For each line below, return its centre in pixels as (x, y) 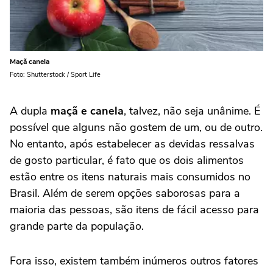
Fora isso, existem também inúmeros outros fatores (134, 261)
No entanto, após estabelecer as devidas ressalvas (132, 144)
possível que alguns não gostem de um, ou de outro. (136, 127)
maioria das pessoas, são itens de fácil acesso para (134, 209)
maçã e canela (87, 111)
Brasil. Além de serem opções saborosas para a (125, 193)
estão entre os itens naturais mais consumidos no (130, 176)
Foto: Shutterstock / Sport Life (55, 74)
